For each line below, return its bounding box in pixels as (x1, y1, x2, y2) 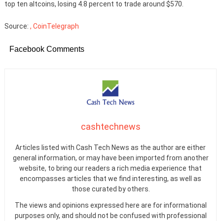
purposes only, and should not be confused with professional (14, 211, 207, 220)
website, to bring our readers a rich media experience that (19, 164, 202, 172)
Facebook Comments (9, 45, 84, 53)
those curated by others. (71, 184, 150, 193)
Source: (4, 22, 30, 30)
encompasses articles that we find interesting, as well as (20, 174, 201, 183)
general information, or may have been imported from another (12, 153, 209, 162)
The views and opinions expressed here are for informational (14, 201, 207, 209)
